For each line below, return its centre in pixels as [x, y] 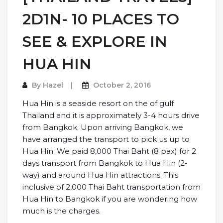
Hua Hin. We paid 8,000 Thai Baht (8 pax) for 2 [109, 151]
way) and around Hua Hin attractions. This [100, 175]
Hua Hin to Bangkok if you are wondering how [110, 199]
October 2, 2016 [122, 85]
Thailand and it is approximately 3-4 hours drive [111, 115]
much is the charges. [61, 211]
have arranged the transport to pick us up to [106, 139]
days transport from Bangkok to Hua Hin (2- [105, 163]
